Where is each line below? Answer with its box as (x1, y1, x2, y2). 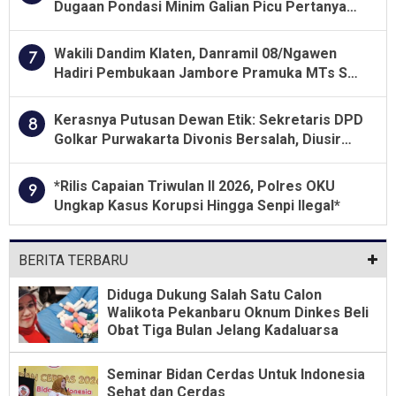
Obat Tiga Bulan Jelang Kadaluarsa (107, 321, 339, 339)
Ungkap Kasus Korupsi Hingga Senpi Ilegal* (54, 196, 340, 214)
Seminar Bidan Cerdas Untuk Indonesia (107, 365, 365, 383)
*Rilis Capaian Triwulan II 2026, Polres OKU (54, 177, 335, 194)
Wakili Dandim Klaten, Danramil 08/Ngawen (54, 44, 337, 62)
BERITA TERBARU (19, 251, 128, 269)
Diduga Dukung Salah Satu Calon (107, 286, 322, 303)
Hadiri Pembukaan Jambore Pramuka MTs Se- (54, 64, 362, 81)
